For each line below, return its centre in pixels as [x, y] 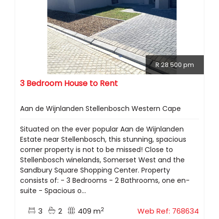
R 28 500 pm [175, 65]
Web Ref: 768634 [168, 211]
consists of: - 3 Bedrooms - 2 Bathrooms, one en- [105, 181]
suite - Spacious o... [53, 191]
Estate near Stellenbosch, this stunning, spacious [103, 140]
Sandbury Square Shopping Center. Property [95, 170]
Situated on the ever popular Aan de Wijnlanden [102, 129]
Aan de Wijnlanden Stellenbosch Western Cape [100, 109]
